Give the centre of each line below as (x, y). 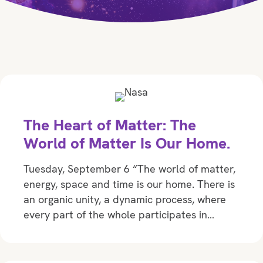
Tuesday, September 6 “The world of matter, (129, 169)
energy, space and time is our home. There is (129, 184)
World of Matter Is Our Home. (127, 144)
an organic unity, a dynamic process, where (125, 200)
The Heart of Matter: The (110, 125)
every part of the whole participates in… (119, 215)
